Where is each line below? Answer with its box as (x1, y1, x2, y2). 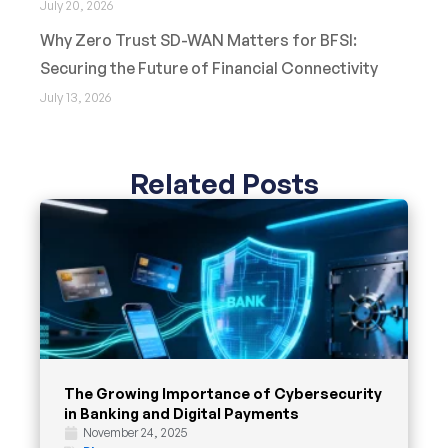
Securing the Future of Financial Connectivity (40, 58, 378, 79)
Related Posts (129, 166, 319, 202)
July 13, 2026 (40, 89, 111, 106)
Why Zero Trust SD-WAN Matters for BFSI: (40, 30, 357, 51)
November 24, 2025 (83, 425, 187, 441)
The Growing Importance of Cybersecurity (64, 384, 382, 403)
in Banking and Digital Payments (64, 404, 299, 423)
